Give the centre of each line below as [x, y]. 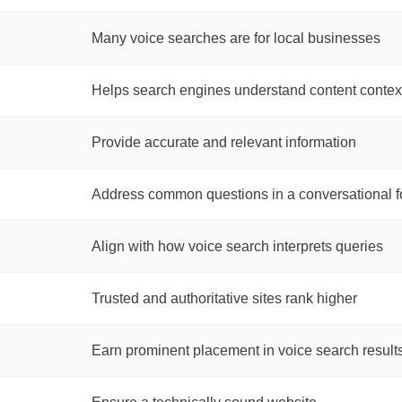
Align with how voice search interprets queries [237, 246]
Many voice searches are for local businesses [236, 38]
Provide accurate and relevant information [224, 142]
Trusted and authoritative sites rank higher [224, 298]
